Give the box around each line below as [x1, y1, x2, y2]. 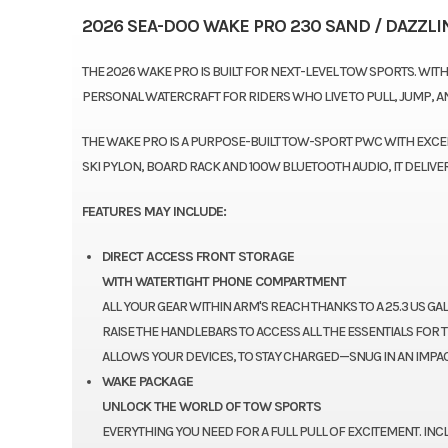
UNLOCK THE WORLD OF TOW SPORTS [101, 397, 321, 415]
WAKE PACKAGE [101, 372, 193, 390]
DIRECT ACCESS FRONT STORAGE [101, 247, 294, 265]
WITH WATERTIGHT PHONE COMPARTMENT [101, 272, 346, 290]
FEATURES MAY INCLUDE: [81, 202, 226, 220]
